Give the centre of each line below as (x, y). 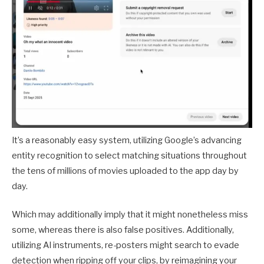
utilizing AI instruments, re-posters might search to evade (126, 245)
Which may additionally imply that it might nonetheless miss (130, 214)
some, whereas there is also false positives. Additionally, (123, 230)
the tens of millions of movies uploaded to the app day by (125, 171)
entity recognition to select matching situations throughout (129, 155)
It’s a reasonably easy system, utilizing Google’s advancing (127, 140)
